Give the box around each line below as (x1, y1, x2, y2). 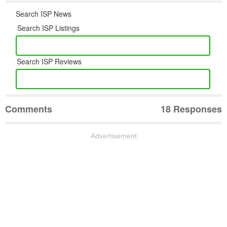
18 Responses (161, 102, 222, 116)
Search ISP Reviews (17, 56, 82, 66)
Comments (5, 102, 52, 116)
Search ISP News (16, 8, 72, 19)
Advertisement (90, 131, 137, 140)
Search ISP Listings (17, 22, 80, 33)
